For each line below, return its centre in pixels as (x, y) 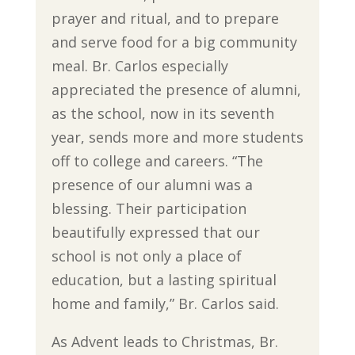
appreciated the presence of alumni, (176, 90)
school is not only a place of (146, 256)
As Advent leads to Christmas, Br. (164, 342)
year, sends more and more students (177, 137)
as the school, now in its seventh (162, 114)
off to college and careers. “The (157, 161)
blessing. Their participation (149, 209)
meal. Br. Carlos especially (139, 66)
